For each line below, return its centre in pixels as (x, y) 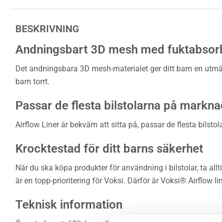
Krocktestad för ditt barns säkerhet (109, 148)
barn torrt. (32, 81)
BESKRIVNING (47, 28)
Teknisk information (69, 204)
